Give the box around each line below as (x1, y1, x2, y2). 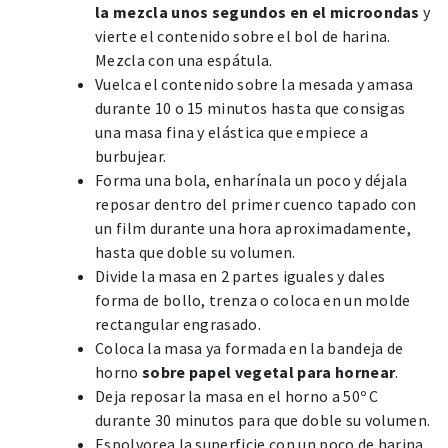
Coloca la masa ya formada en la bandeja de (95, 338, 404, 359)
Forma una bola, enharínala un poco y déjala (95, 170, 408, 191)
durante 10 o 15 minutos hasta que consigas (95, 98, 406, 119)
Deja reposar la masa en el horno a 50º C (95, 386, 379, 407)
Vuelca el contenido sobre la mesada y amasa (95, 74, 414, 95)
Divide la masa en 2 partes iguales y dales (95, 266, 386, 287)
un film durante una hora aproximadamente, (95, 218, 412, 239)
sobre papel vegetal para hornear (141, 362, 396, 383)
